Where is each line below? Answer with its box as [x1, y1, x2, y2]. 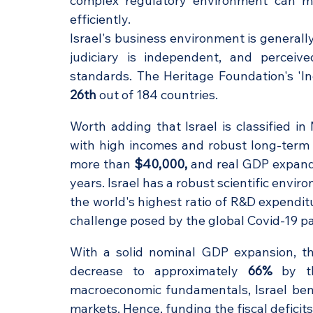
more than [70, 155, 135, 172]
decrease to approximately [70, 262, 248, 279]
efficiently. [70, 10, 133, 27]
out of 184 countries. [96, 86, 221, 103]
